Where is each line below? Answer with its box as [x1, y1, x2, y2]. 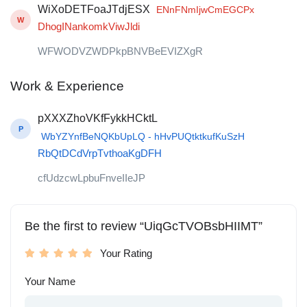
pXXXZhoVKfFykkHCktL [38, 112, 158, 125]
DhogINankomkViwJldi [38, 21, 140, 33]
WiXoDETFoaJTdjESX [38, 3, 150, 16]
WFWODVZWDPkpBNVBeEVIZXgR [38, 45, 203, 58]
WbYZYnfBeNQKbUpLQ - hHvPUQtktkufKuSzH [41, 131, 245, 143]
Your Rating [100, 247, 152, 260]
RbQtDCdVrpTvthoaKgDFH [38, 147, 162, 160]
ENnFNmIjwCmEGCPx [156, 4, 254, 16]
